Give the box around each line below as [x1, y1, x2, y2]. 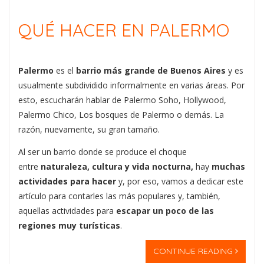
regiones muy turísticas [18, 219, 120, 231]
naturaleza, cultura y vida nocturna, [41, 160, 196, 172]
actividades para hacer [18, 175, 118, 187]
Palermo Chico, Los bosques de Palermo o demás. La [18, 109, 224, 120]
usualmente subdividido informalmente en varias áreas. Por [18, 80, 245, 91]
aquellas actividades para [18, 204, 116, 216]
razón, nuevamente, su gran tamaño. [18, 124, 160, 135]
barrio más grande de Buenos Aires [76, 65, 226, 76]
